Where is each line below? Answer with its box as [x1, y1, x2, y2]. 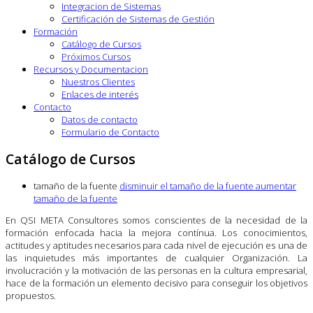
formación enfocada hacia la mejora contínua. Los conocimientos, [6, 226, 307, 240]
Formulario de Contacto [61, 125, 159, 138]
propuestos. [6, 289, 56, 303]
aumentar [256, 180, 296, 193]
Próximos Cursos [61, 50, 131, 63]
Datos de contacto [61, 112, 138, 126]
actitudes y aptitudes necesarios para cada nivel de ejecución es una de [6, 239, 307, 252]
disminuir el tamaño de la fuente [119, 180, 254, 193]
